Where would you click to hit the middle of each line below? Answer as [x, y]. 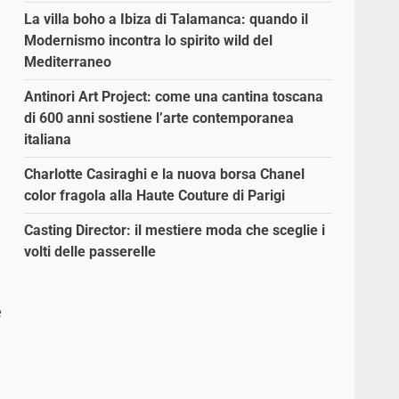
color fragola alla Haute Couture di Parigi [155, 196]
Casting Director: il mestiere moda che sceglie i [175, 231]
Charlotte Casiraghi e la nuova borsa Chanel [165, 175]
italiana [48, 140]
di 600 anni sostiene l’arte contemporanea [159, 118]
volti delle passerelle [90, 252]
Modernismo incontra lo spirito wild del [149, 41]
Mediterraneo [68, 62]
